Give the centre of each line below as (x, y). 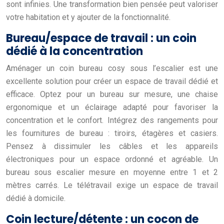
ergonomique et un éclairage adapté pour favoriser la (112, 107)
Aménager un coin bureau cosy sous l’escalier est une (112, 68)
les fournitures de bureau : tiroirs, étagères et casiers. (112, 133)
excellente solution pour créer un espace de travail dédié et (112, 81)
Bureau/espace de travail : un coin (101, 38)
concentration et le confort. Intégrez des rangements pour (112, 120)
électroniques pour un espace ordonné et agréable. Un (112, 159)
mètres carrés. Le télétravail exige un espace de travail (112, 185)
